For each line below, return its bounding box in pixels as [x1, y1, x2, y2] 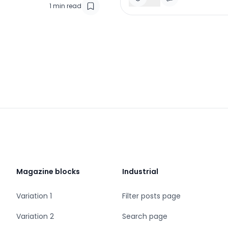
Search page [122, 211, 167, 222]
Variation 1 [16, 191, 52, 202]
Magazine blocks [16, 166, 80, 177]
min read [53, 1, 81, 10]
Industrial [122, 166, 158, 177]
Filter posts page [122, 191, 181, 202]
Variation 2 [16, 211, 54, 222]
